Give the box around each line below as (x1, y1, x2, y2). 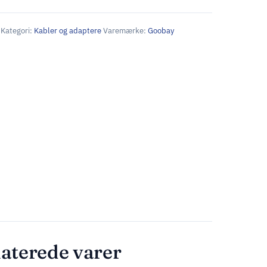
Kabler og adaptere (34, 26, 101, 36)
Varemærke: (103, 26, 148, 36)
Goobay (148, 26, 174, 36)
